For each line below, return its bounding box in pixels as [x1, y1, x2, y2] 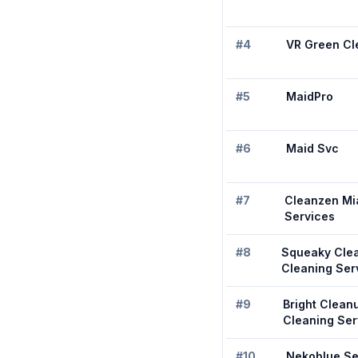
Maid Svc [286, 141, 339, 156]
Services [284, 209, 335, 224]
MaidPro [286, 89, 333, 104]
